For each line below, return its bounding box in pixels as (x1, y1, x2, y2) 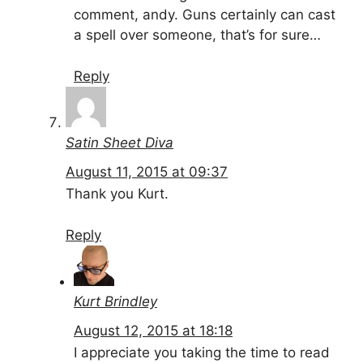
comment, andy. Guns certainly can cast (74, 6, 335, 23)
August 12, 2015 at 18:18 (74, 322, 233, 340)
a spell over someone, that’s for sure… (74, 27, 321, 44)
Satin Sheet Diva (66, 134, 173, 151)
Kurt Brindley (74, 293, 157, 310)
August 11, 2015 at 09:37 (66, 164, 228, 181)
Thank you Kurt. (66, 186, 169, 203)
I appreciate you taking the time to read (74, 344, 330, 361)
